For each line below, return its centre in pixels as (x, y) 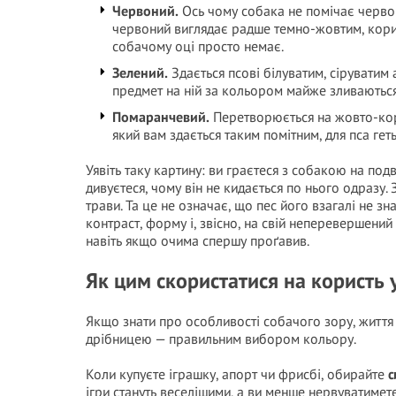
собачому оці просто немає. (198, 46)
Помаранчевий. (161, 117)
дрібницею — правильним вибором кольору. (221, 339)
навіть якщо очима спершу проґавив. (198, 240)
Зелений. (140, 72)
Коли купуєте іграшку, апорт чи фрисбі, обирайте (237, 374)
